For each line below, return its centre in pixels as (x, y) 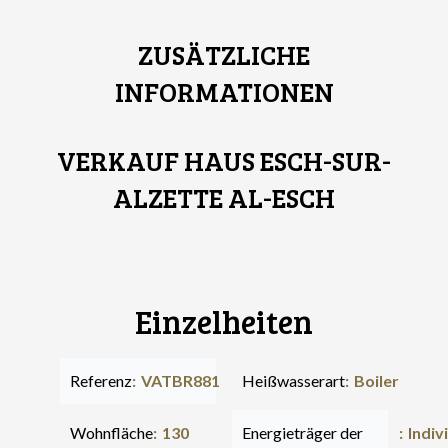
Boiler (376, 380)
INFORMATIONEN (224, 91)
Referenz (101, 380)
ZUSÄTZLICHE (224, 54)
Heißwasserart (293, 380)
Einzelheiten (224, 321)
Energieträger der (302, 432)
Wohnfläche (111, 432)
